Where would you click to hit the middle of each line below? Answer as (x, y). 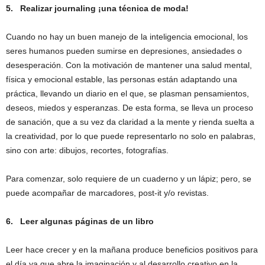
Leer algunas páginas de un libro (87, 222)
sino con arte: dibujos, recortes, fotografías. (87, 151)
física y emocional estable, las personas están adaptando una (122, 80)
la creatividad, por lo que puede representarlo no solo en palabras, (131, 136)
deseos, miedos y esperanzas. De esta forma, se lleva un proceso (130, 108)
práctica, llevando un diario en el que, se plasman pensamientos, (127, 94)
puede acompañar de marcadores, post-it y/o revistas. (107, 193)
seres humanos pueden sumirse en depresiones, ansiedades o (124, 51)
